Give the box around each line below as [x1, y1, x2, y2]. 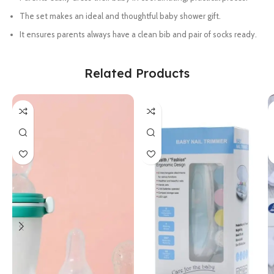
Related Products [84, 65, 190, 81]
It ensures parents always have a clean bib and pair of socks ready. [20, 29, 257, 39]
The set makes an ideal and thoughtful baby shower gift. [20, 11, 221, 21]
